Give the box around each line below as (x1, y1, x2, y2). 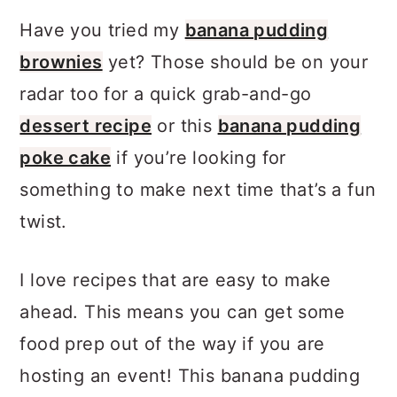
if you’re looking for (111, 147, 286, 168)
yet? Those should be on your (102, 51, 369, 73)
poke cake (19, 147, 111, 168)
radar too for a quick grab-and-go (19, 83, 312, 105)
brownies (19, 51, 103, 73)
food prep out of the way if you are (19, 333, 325, 354)
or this (152, 115, 218, 136)
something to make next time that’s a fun (19, 179, 377, 200)
